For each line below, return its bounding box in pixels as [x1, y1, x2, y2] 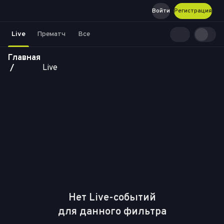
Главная [8, 53, 40, 63]
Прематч [37, 30, 65, 38]
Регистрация [174, 7, 212, 15]
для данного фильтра [57, 205, 166, 218]
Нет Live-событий [68, 191, 156, 204]
